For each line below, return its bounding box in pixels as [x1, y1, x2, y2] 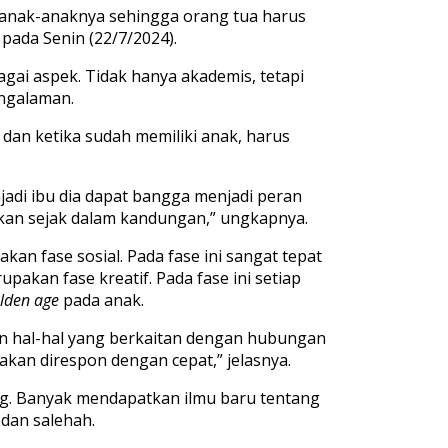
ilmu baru [184, 387, 260, 410]
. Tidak [78, 65, 131, 88]
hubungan [247, 327, 326, 350]
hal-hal [12, 327, 64, 350]
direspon [40, 349, 107, 372]
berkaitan [109, 327, 182, 350]
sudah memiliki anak [85, 125, 238, 148]
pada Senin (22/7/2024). [2, 27, 177, 50]
